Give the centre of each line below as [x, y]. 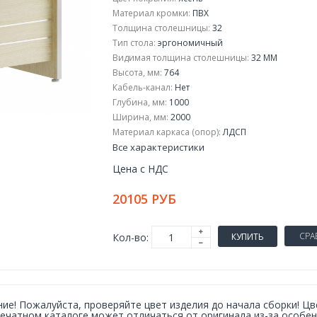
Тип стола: [134, 43]
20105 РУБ [144, 199]
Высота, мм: [137, 73]
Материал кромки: [151, 13]
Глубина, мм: [139, 102]
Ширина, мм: [140, 117]
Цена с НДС [140, 169]
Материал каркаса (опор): [166, 132]
